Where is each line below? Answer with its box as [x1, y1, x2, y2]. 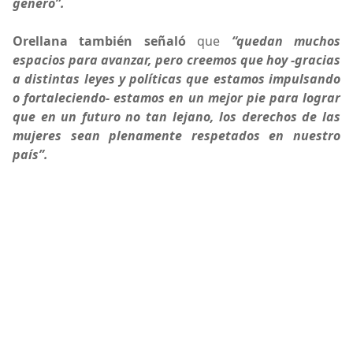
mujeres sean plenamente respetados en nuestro [13, 127, 340, 145]
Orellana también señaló [13, 32, 186, 50]
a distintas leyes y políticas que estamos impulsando [13, 70, 340, 88]
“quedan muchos [231, 32, 341, 50]
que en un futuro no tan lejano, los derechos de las [13, 108, 340, 126]
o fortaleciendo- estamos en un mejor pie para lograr [13, 89, 340, 107]
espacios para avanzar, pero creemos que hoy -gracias [13, 51, 340, 69]
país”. [13, 146, 48, 164]
